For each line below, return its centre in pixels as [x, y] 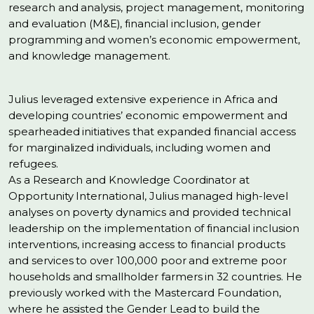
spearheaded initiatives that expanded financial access [152, 132]
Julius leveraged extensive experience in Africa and [143, 100]
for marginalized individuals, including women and [139, 148]
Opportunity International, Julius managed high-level [148, 196]
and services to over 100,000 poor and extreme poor [148, 261]
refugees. [33, 164]
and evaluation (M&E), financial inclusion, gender [135, 24]
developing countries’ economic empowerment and [148, 116]
